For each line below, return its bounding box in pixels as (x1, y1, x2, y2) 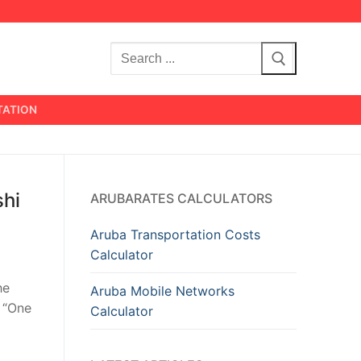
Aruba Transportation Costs (90, 226, 260, 243)
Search (110, 44, 153, 61)
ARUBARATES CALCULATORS (90, 189, 272, 206)
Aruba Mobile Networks (90, 282, 234, 299)
